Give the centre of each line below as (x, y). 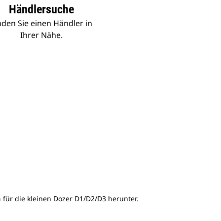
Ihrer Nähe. (41, 35)
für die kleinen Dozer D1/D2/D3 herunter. (70, 199)
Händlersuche (41, 9)
